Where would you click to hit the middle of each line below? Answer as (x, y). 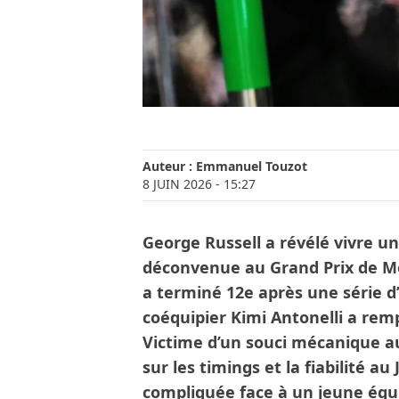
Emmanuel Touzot (252, 167)
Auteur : (169, 167)
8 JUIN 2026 (177, 184)
